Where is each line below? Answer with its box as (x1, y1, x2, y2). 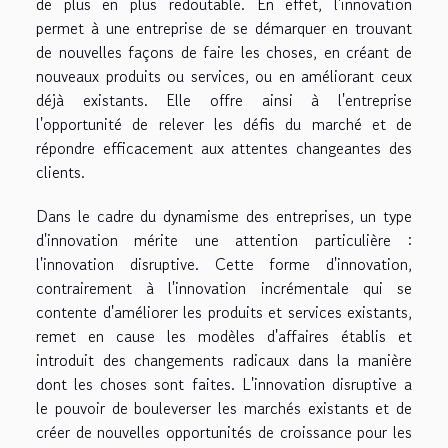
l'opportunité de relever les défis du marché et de (36, 112, 412, 137)
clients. (36, 160, 85, 185)
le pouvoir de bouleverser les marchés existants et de (36, 396, 412, 421)
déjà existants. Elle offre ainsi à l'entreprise (36, 88, 412, 113)
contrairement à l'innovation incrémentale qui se (36, 276, 412, 301)
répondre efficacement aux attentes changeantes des (36, 136, 412, 161)
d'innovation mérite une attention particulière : (36, 228, 412, 253)
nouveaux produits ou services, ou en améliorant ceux (36, 64, 412, 89)
